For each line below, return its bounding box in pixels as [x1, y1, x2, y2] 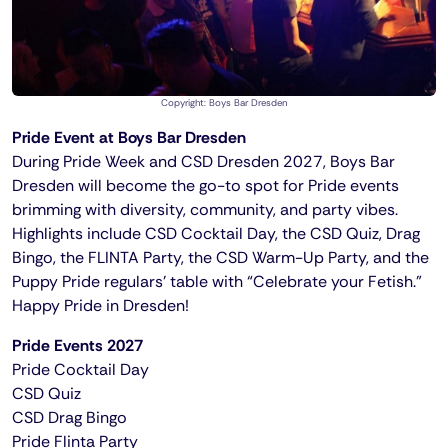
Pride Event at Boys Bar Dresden [12, 126, 246, 148]
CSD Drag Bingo [12, 406, 127, 428]
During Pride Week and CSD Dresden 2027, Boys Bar [12, 150, 395, 172]
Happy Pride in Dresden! [12, 294, 189, 316]
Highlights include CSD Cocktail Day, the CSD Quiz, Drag [12, 222, 420, 244]
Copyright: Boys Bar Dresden [160, 95, 288, 109]
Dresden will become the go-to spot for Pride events [12, 174, 399, 196]
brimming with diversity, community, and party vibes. [12, 198, 398, 220]
